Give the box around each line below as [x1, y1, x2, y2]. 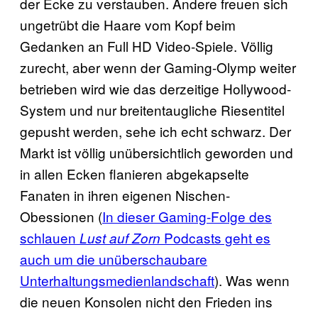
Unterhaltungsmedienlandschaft [20, 270, 214, 290]
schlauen [20, 227, 79, 247]
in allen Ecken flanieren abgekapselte [20, 163, 249, 183]
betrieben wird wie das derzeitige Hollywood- [20, 78, 291, 98]
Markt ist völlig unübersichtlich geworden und [20, 142, 293, 162]
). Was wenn [214, 270, 290, 290]
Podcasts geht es [160, 227, 270, 247]
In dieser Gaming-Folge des [102, 206, 272, 226]
